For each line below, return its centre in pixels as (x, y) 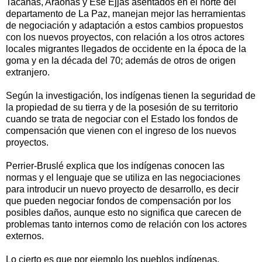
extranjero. (28, 72)
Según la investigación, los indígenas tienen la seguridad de (131, 95)
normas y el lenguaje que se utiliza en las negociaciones (123, 177)
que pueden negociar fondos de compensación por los (118, 201)
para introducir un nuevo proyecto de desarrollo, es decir (122, 189)
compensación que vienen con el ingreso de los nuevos (121, 130)
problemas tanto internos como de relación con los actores (126, 224)
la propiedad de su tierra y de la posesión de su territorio (122, 107)
